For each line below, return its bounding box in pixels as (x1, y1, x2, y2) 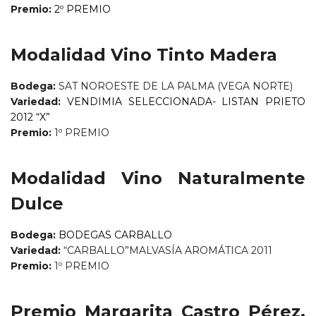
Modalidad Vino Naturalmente (11, 168, 305, 189)
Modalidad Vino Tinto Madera (11, 44, 277, 66)
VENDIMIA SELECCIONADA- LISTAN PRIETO (66, 95, 305, 109)
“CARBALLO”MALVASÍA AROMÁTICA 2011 (61, 244, 272, 257)
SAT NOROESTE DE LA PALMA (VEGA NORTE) (59, 80, 293, 93)
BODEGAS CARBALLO (59, 229, 172, 242)
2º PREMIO (54, 3, 114, 16)
